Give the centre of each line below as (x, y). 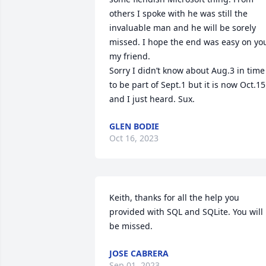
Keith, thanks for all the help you (174, 197)
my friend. (130, 56)
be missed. (131, 226)
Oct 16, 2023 (134, 138)
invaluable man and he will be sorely (183, 28)
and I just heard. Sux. (152, 99)
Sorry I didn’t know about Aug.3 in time (187, 70)
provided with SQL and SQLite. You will (186, 212)
